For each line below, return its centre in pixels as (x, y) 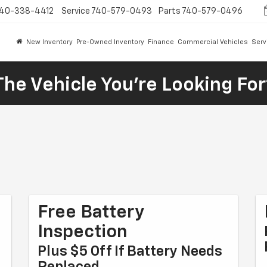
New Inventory (49, 42)
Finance (161, 42)
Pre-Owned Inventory (110, 42)
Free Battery (91, 213)
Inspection (83, 232)
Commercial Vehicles (213, 42)
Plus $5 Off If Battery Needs (130, 252)
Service (76, 11)
